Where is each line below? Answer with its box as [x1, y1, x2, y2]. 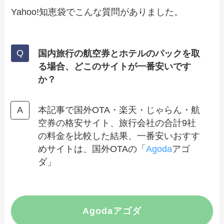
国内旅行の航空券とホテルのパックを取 [38, 48, 200, 58]
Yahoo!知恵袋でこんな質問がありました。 [11, 6, 183, 17]
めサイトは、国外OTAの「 [38, 144, 146, 154]
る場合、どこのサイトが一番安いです [38, 61, 191, 71]
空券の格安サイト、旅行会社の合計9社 [38, 118, 196, 128]
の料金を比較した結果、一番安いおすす [38, 131, 200, 141]
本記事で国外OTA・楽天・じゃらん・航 [38, 105, 200, 115]
